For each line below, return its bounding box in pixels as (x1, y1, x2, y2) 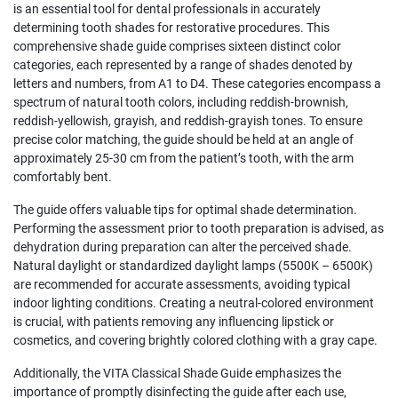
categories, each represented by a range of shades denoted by (13, 58, 353, 73)
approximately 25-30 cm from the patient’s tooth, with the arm (13, 151, 354, 166)
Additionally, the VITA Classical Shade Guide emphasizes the (13, 366, 341, 381)
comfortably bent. (13, 170, 112, 185)
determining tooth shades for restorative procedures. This (13, 20, 330, 36)
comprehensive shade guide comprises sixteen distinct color (13, 39, 341, 54)
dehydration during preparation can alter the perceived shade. (13, 240, 352, 255)
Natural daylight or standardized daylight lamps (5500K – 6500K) (13, 259, 373, 274)
